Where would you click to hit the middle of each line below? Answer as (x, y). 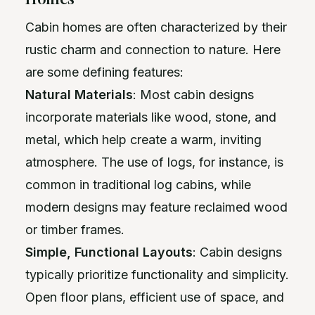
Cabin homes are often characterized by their (156, 27)
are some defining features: (104, 72)
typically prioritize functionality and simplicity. (157, 274)
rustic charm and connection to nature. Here (153, 49)
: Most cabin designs (193, 94)
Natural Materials (79, 94)
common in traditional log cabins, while (138, 184)
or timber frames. (75, 229)
